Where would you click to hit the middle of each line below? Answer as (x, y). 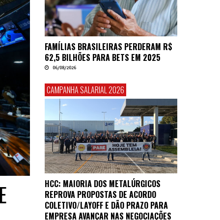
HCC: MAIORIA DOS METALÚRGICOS (103, 183)
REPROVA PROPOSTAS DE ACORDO (100, 194)
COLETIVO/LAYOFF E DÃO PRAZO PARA (106, 205)
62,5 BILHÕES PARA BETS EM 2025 (103, 57)
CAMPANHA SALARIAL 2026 (85, 90)
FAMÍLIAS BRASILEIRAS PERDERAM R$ (109, 46)
